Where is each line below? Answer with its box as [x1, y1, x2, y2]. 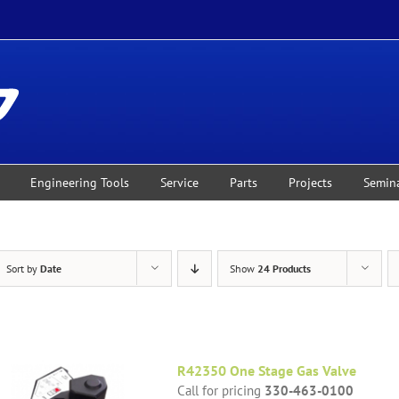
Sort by [6, 262, 40, 275]
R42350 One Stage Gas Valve [177, 362, 357, 379]
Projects [289, 175, 332, 191]
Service [160, 175, 199, 191]
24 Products [257, 262, 311, 275]
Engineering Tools [30, 175, 129, 191]
